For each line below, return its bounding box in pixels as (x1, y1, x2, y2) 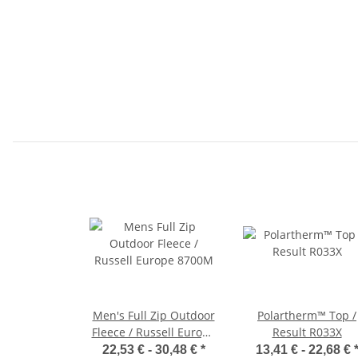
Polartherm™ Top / (257, 307, 356, 323)
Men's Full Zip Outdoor (92, 307, 215, 323)
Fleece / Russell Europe (91, 324, 216, 340)
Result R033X (272, 324, 342, 340)
